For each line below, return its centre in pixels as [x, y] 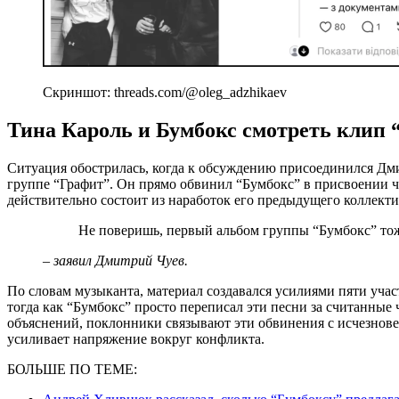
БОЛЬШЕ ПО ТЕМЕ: [72, 369]
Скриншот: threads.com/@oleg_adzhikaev [165, 93]
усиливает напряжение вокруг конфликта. [136, 338]
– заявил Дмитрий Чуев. [115, 260]
